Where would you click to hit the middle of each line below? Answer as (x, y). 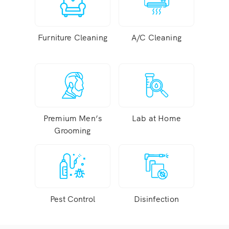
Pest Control (73, 198)
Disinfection (156, 198)
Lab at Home (156, 118)
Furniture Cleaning (73, 37)
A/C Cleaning (156, 37)
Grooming (73, 130)
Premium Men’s (73, 118)
